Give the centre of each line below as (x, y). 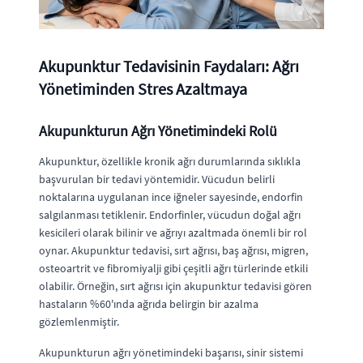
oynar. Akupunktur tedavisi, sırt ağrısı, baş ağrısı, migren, (173, 250)
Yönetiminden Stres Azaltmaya (143, 88)
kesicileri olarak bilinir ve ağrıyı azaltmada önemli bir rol (173, 232)
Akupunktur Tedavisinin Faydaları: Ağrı (169, 66)
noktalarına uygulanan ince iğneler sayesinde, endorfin (171, 196)
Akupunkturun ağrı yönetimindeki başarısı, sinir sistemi (171, 352)
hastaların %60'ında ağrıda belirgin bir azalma (149, 303)
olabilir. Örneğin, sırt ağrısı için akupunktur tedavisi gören (175, 286)
